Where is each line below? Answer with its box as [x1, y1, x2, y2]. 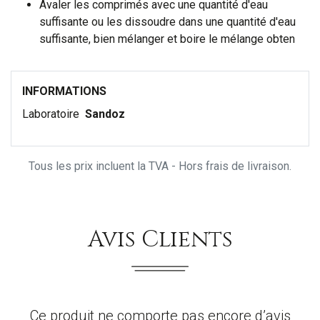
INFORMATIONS [22, 84, 106, 99]
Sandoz [85, 107, 125, 121]
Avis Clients [87, 224, 233, 256]
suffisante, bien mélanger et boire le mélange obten [39, 32, 295, 46]
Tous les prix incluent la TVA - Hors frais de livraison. [29, 159, 291, 174]
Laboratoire [22, 107, 82, 121]
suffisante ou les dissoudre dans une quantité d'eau [39, 15, 296, 29]
